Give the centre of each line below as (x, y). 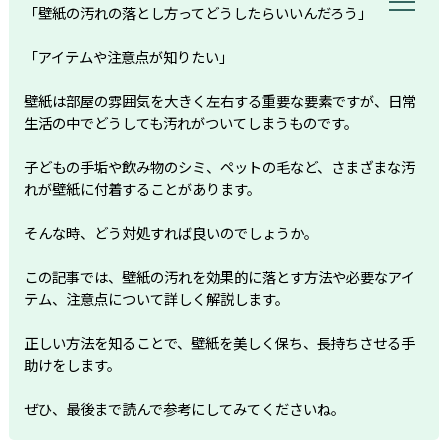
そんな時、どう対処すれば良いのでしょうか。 (170, 232)
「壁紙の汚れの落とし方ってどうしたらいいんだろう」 (197, 12)
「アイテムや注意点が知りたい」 (128, 56)
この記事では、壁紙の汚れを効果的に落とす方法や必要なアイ (219, 276)
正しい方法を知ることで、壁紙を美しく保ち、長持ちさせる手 (219, 342)
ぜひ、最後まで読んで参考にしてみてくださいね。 (184, 408)
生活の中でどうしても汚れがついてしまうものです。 (190, 122)
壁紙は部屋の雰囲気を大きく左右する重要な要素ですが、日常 (219, 100)
